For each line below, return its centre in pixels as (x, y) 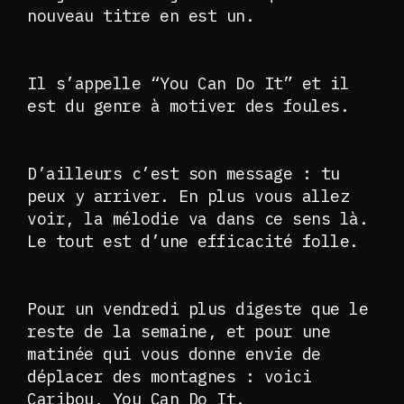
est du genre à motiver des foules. (193, 106)
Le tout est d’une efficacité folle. (197, 241)
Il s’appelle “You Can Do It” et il (188, 83)
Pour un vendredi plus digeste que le (197, 309)
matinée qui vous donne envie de (174, 354)
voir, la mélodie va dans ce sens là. (197, 219)
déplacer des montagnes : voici (169, 376)
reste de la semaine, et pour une (179, 331)
